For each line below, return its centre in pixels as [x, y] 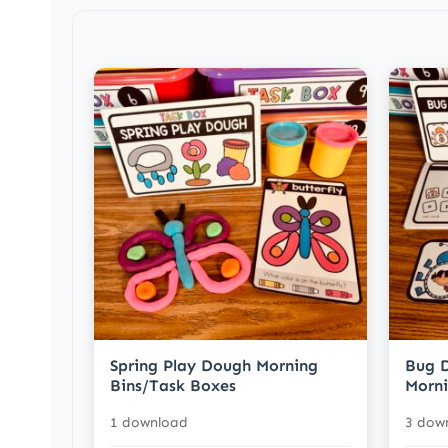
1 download [149, 423]
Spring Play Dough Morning [214, 366]
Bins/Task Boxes [173, 386]
